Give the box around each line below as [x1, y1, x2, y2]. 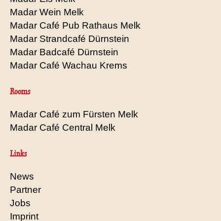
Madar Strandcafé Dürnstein [10, 33, 129, 44]
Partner [10, 184, 41, 195]
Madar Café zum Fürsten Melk [10, 109, 138, 119]
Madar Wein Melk [10, 6, 84, 17]
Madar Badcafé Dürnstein [10, 46, 118, 57]
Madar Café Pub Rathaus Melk [10, 20, 141, 31]
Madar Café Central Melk [10, 122, 115, 133]
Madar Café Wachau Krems [10, 60, 127, 71]
